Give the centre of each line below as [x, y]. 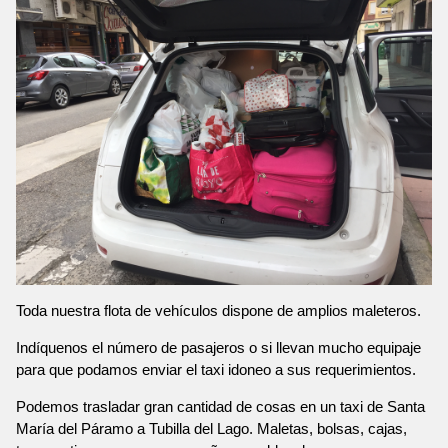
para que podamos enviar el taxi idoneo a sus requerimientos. [216, 369]
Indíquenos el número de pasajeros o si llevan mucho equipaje [218, 347]
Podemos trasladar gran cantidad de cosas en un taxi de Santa [220, 406]
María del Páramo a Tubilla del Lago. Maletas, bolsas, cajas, [211, 428]
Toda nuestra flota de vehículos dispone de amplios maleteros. [218, 310]
